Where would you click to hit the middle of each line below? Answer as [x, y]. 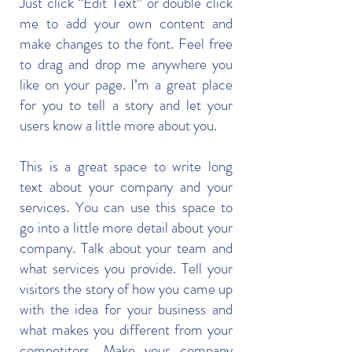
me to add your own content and [126, 23]
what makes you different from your [126, 330]
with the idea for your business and [126, 309]
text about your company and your [126, 187]
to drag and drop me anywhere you [126, 64]
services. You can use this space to [126, 207]
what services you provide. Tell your [126, 268]
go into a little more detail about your [126, 227]
